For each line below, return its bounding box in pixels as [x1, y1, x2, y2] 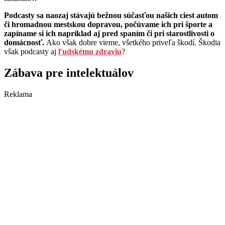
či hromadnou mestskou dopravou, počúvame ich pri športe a [4, 20, 212, 29]
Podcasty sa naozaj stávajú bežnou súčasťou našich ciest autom [4, 11, 218, 20]
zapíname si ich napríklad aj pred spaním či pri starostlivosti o [4, 29, 214, 38]
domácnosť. [4, 38, 46, 47]
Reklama [4, 90, 32, 99]
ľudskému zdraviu [58, 47, 122, 56]
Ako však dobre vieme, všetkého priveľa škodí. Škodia [46, 38, 220, 47]
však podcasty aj [4, 47, 58, 56]
